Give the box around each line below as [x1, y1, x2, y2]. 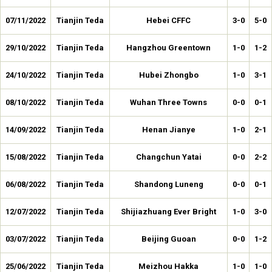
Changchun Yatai [135, 152, 202, 161]
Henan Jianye [141, 125, 195, 134]
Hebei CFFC [146, 16, 191, 25]
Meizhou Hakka [138, 262, 199, 271]
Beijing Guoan [141, 234, 196, 243]
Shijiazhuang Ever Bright [121, 207, 216, 216]
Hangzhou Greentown [126, 43, 211, 52]
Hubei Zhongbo [138, 70, 199, 80]
